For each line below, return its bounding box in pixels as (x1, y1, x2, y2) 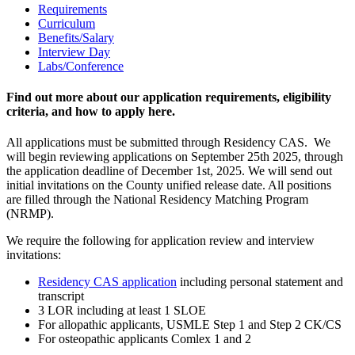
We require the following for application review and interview (6, 234, 315, 248)
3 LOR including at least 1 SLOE (38, 303, 206, 318)
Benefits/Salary (38, 30, 114, 44)
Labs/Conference (38, 59, 124, 73)
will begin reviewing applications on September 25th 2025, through (6, 150, 343, 164)
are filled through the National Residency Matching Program (6, 193, 308, 207)
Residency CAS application (38, 275, 177, 289)
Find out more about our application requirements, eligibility (6, 90, 331, 105)
